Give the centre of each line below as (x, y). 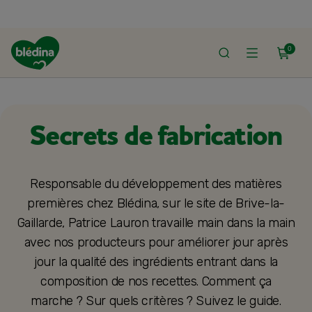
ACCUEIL (25, 64)
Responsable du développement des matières (156, 184)
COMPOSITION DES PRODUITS (165, 64)
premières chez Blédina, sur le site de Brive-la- (156, 203)
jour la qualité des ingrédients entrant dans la (156, 262)
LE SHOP (73, 64)
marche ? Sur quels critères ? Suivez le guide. (156, 301)
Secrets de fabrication (156, 136)
